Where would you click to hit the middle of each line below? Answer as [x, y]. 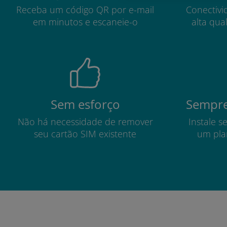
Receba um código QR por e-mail [85, 10]
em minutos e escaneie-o [85, 22]
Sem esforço [85, 104]
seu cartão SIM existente [85, 134]
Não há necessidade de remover [85, 122]
